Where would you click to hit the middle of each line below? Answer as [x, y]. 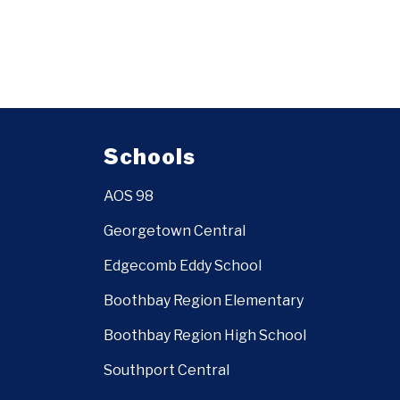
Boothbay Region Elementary [204, 301]
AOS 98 [129, 196]
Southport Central [167, 371]
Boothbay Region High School [205, 336]
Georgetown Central [175, 231]
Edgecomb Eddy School [183, 266]
